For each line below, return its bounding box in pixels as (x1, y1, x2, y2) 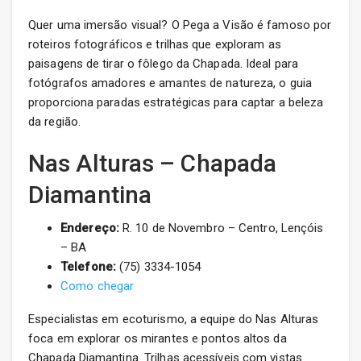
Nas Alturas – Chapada (28, 149, 277, 178)
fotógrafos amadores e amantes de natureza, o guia (28, 76, 312, 91)
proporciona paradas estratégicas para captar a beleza (28, 95, 324, 110)
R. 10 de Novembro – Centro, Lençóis (118, 221, 324, 236)
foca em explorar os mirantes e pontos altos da (28, 331, 287, 346)
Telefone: (60, 259, 116, 275)
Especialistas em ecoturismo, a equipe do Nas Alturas (28, 312, 319, 327)
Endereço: (60, 221, 119, 236)
